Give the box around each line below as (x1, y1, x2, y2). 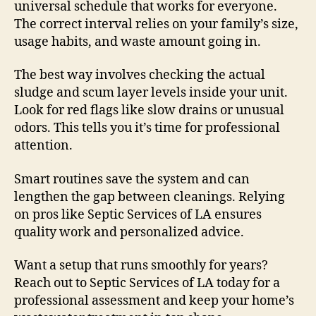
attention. (14, 138, 73, 154)
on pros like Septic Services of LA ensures (14, 206, 262, 223)
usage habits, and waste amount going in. (14, 33, 261, 50)
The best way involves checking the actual (14, 67, 265, 84)
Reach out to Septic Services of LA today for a (14, 275, 280, 292)
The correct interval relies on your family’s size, (14, 16, 298, 32)
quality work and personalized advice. (14, 224, 244, 241)
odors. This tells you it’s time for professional (14, 120, 280, 137)
